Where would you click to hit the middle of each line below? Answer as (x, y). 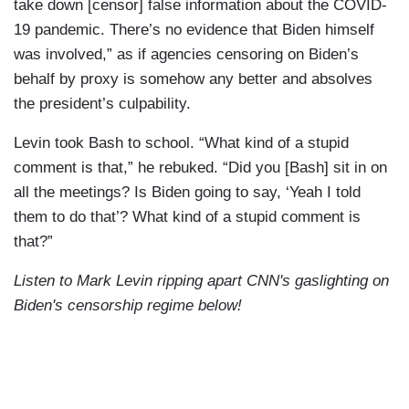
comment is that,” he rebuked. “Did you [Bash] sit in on (200, 168)
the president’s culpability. (102, 104)
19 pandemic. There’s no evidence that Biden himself (194, 30)
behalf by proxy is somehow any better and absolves (193, 79)
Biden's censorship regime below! (128, 305)
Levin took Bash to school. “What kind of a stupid (181, 143)
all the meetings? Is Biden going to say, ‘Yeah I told (187, 192)
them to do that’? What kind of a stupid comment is (187, 217)
